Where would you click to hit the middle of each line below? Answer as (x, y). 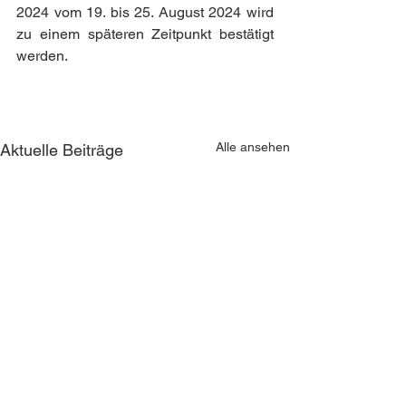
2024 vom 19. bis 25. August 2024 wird (145, 13)
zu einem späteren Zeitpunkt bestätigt (145, 34)
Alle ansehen (253, 147)
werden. (42, 56)
